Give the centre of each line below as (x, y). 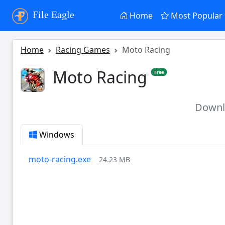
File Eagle (52, 15)
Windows (56, 134)
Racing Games (83, 50)
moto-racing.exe (60, 159)
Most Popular (196, 16)
